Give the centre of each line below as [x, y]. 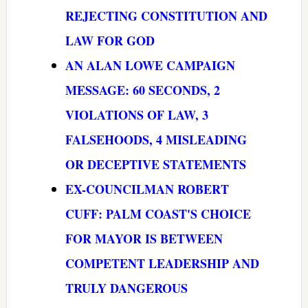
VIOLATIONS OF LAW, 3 [136, 114]
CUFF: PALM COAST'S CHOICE [158, 213]
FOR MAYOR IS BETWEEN [144, 238]
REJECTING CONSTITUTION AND [166, 15]
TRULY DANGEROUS [126, 288]
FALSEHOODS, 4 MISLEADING [156, 139]
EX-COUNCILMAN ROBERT [147, 189]
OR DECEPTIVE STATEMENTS [155, 164]
